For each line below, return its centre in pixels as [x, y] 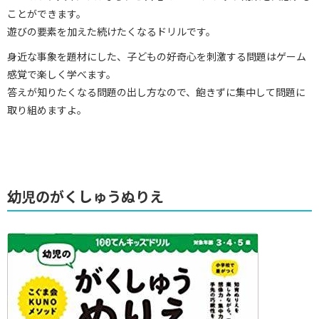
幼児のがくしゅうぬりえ [85, 196]
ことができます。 [47, 14]
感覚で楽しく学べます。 [62, 74]
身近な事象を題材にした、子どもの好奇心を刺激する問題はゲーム [157, 56]
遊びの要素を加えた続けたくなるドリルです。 [111, 31]
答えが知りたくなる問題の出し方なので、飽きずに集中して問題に [156, 92]
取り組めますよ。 [47, 110]
